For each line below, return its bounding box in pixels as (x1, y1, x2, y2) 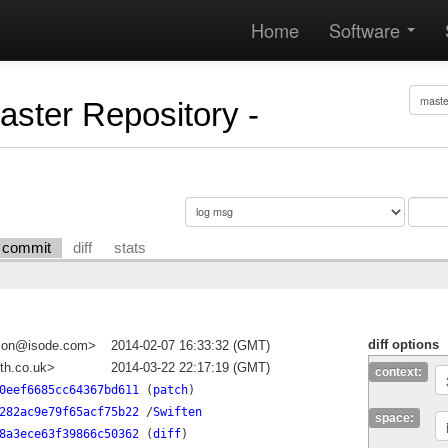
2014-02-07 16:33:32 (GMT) (111, 338, 271, 354)
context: (375, 365, 423, 380)
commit (2, 239, 52, 256)
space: (375, 411, 415, 426)
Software (329, 17, 405, 43)
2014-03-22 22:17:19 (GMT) (111, 360, 271, 376)
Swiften (152, 405, 202, 420)
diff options (368, 337, 440, 353)
